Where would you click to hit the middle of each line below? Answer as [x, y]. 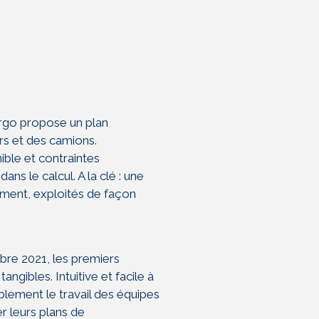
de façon [111, 194]
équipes [138, 294]
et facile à [127, 276]
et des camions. [54, 140]
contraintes [69, 158]
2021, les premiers [70, 258]
